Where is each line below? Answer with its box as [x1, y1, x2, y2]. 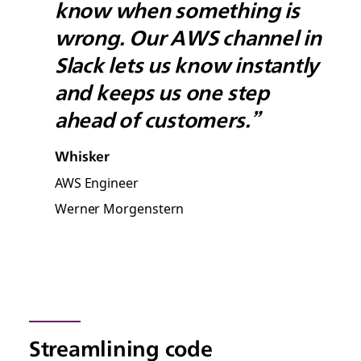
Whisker [54, 148, 110, 164]
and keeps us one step [54, 81, 269, 105]
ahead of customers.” [54, 108, 261, 132]
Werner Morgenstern [54, 198, 185, 218]
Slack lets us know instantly [54, 53, 320, 77]
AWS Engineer [54, 172, 139, 192]
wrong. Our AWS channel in [54, 26, 322, 50]
